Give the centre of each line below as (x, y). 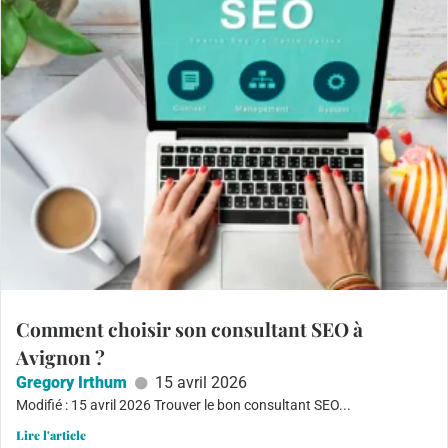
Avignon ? (60, 356)
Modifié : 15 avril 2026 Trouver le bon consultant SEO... (183, 404)
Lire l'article (51, 434)
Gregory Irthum (71, 382)
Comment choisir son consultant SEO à (189, 328)
